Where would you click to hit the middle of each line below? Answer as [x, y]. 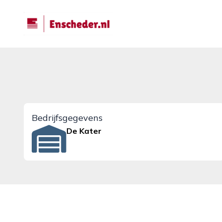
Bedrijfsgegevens [67, 118]
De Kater [84, 131]
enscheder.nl [47, 17]
